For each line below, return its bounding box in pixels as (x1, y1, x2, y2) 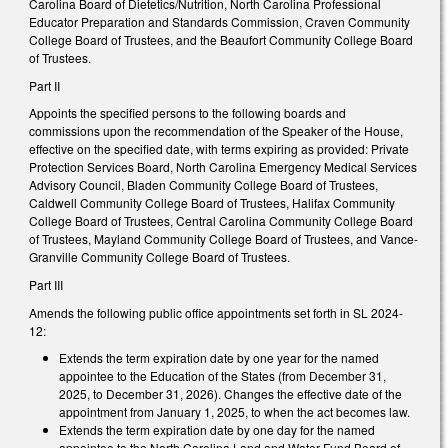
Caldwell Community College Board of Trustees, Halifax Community (29, 194, 395, 212)
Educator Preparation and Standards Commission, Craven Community (29, 13, 410, 31)
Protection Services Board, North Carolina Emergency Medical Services (29, 158, 417, 176)
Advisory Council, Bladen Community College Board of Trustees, (29, 176, 378, 194)
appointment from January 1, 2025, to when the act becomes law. (59, 403, 410, 421)
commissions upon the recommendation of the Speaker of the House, (29, 122, 403, 140)
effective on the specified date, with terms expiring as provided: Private (29, 140, 409, 158)
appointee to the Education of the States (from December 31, (59, 367, 386, 385)
